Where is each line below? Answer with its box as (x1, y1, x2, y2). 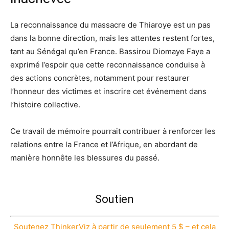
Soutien (95, 192, 134, 205)
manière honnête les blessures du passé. (10, 152, 159, 163)
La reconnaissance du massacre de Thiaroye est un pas (10, 19, 211, 30)
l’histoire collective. (10, 99, 80, 109)
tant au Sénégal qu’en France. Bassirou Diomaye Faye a (10, 46, 210, 56)
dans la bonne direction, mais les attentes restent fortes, (10, 33, 215, 43)
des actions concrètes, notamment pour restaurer (10, 73, 190, 83)
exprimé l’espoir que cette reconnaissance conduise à (10, 59, 205, 70)
